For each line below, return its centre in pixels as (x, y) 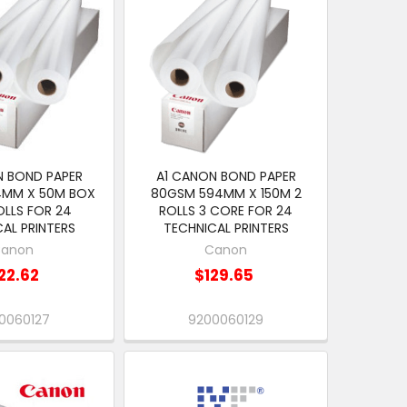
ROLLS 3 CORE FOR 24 (226, 211)
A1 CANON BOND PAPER (226, 177)
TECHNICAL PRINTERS (226, 228)
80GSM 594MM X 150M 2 (226, 194)
